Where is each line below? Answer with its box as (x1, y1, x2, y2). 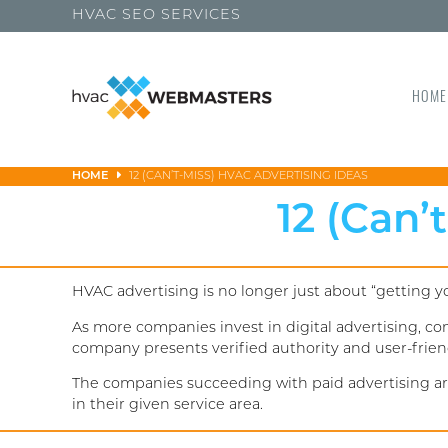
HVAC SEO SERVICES (72, 8, 241, 23)
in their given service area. (72, 397, 263, 413)
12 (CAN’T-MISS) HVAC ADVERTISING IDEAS (129, 171, 368, 183)
